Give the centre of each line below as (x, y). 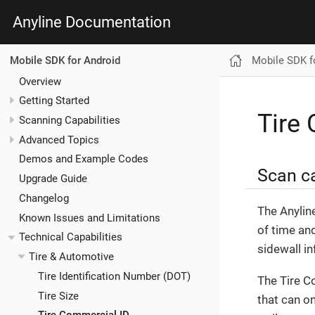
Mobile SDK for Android (65, 60)
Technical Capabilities (71, 237)
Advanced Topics (59, 140)
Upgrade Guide (53, 179)
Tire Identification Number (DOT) (114, 276)
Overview (40, 81)
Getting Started (54, 101)
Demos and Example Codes (84, 159)
